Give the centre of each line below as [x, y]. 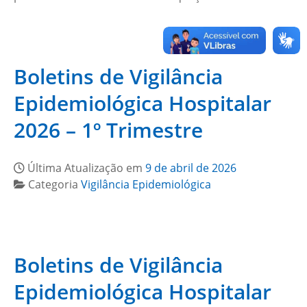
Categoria [54, 184]
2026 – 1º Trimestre [108, 130]
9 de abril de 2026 [191, 168]
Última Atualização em [86, 168]
